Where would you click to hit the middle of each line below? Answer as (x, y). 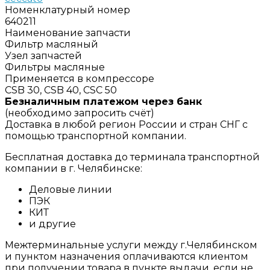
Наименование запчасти (68, 33)
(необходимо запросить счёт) (80, 113)
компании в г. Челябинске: (74, 168)
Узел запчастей (43, 55)
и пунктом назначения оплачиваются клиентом (127, 256)
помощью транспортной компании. (96, 136)
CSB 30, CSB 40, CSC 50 (61, 90)
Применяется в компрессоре (80, 78)
